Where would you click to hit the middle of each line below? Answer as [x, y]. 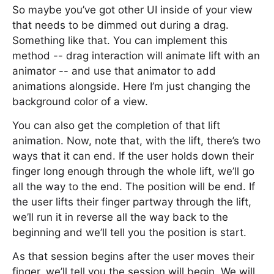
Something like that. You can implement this [120, 40]
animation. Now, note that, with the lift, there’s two [136, 141]
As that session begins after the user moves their [133, 256]
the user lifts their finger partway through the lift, [132, 202]
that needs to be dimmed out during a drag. [120, 25]
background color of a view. [80, 102]
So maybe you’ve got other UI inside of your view [132, 10]
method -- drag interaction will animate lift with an [136, 56]
